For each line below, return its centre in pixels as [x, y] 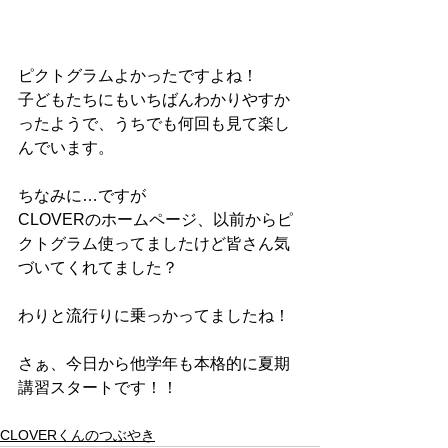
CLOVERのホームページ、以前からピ [155, 219]
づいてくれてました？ [98, 267]
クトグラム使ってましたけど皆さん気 [154, 243]
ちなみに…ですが [82, 195]
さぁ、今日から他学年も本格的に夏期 [154, 363]
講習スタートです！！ [98, 387]
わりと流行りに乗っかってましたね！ [154, 315]
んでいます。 [66, 147]
